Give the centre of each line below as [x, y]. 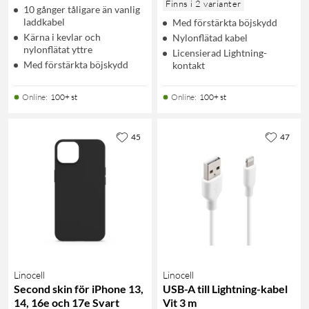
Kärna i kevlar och [62, 37]
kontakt [189, 65]
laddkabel [44, 21]
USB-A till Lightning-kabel [225, 288]
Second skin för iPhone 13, [79, 288]
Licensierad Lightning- [220, 52]
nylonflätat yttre [58, 49]
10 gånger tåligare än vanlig [82, 9]
